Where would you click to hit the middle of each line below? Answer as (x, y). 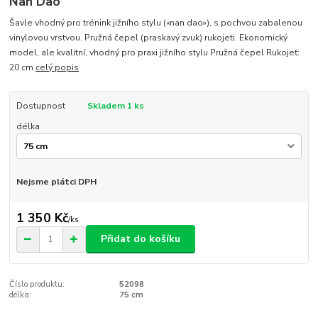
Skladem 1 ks (115, 106)
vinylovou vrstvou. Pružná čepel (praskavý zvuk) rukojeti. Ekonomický (149, 38)
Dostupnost (40, 106)
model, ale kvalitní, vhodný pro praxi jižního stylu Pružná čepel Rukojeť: (155, 53)
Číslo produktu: (37, 285)
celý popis (57, 68)
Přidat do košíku (141, 239)
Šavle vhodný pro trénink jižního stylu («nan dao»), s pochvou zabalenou (156, 23)
